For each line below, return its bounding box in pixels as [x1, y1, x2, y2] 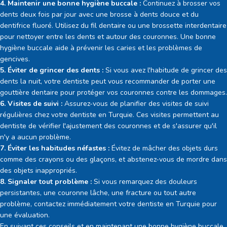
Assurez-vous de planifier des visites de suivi [62, 98, 209, 108]
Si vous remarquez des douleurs [92, 176, 197, 186]
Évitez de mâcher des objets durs [109, 143, 218, 153]
